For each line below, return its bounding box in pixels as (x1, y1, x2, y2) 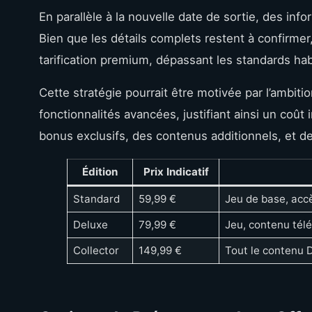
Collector (72, 243, 119, 257)
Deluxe (72, 217, 108, 231)
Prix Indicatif (143, 164, 209, 178)
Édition (82, 164, 118, 178)
